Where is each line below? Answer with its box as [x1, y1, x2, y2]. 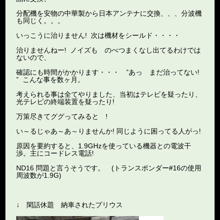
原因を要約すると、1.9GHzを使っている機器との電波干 [16, 141, 192, 150]
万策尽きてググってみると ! [16, 112, 108, 120]
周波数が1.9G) [16, 171, 62, 179]
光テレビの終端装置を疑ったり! [16, 97, 115, 106]
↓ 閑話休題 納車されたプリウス [16, 200, 123, 209]
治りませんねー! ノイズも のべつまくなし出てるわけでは [16, 46, 201, 54]
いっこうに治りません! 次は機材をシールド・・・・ [16, 31, 181, 39]
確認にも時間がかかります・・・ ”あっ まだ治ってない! [16, 68, 202, 76]
